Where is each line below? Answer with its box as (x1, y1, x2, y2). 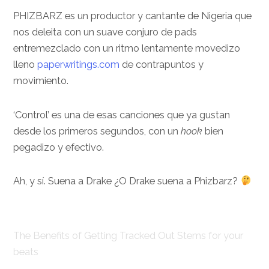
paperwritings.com (37, 59, 120, 71)
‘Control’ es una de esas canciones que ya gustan (13, 109, 231, 121)
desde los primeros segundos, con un (13, 125, 181, 137)
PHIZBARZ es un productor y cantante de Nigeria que (13, 10, 252, 22)
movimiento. (13, 75, 69, 87)
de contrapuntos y (119, 59, 204, 71)
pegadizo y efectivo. (13, 141, 104, 153)
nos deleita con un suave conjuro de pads (13, 26, 198, 38)
